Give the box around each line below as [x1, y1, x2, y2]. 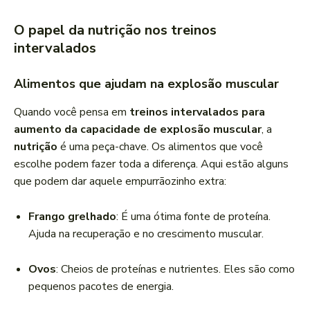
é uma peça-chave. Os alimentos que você [57, 139, 263, 155]
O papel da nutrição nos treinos [14, 21, 217, 40]
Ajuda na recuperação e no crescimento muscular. [28, 226, 264, 242]
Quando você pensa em [14, 104, 129, 120]
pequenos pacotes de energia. [28, 279, 174, 295]
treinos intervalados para [129, 104, 265, 120]
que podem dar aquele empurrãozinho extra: [14, 174, 226, 190]
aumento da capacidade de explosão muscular [14, 122, 262, 138]
